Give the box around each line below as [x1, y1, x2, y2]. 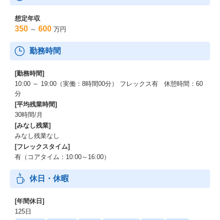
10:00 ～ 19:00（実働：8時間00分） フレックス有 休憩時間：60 [15, 80, 203, 87]
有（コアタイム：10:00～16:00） [15, 153, 110, 161]
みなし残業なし [15, 132, 59, 139]
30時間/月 [15, 111, 43, 118]
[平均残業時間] [15, 101, 57, 108]
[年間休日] [15, 197, 44, 205]
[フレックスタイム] [15, 143, 70, 150]
